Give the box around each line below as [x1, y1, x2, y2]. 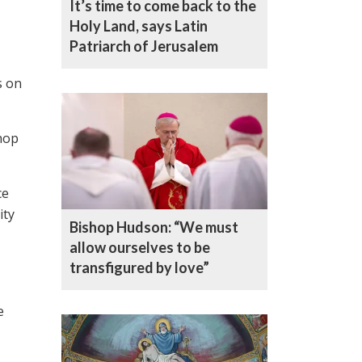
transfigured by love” [69, 258, 209, 276]
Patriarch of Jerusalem [69, 36, 218, 55]
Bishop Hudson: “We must [69, 217, 238, 236]
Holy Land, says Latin [69, 16, 208, 35]
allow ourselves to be [69, 238, 210, 256]
